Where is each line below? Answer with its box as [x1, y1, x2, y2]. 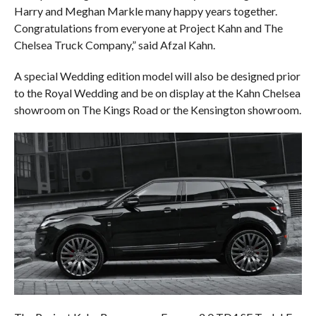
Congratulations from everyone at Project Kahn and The [13, 21, 283, 35]
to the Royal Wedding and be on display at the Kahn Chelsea [13, 86, 300, 100]
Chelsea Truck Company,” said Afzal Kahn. [13, 38, 215, 52]
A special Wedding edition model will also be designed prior [13, 69, 300, 83]
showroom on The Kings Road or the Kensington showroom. [13, 103, 301, 117]
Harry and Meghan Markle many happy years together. [13, 4, 277, 18]
